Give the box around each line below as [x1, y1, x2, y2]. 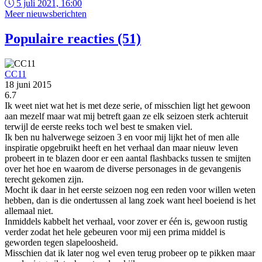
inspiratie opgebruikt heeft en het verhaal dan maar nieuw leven [5, 143, 238, 153]
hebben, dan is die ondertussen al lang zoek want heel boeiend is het [5, 195, 256, 206]
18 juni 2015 [5, 80, 51, 90]
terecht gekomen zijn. [5, 174, 84, 185]
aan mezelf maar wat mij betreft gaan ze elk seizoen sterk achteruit [5, 111, 248, 122]
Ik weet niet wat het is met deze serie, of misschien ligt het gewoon [5, 101, 250, 111]
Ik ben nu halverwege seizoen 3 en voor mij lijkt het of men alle [5, 132, 239, 143]
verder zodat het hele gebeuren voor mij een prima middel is [5, 227, 225, 237]
